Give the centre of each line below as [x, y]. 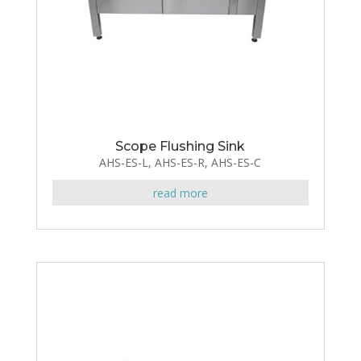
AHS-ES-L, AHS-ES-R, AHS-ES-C [180, 163]
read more [180, 193]
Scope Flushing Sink [180, 147]
